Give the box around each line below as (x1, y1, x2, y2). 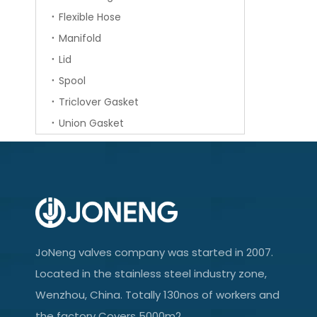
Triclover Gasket (59, 95, 139, 110)
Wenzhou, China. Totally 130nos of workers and (35, 287, 279, 302)
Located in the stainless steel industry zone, (35, 265, 267, 281)
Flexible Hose (59, 10, 121, 25)
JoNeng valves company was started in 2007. (35, 244, 273, 260)
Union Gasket (59, 116, 124, 131)
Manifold (59, 31, 101, 46)
